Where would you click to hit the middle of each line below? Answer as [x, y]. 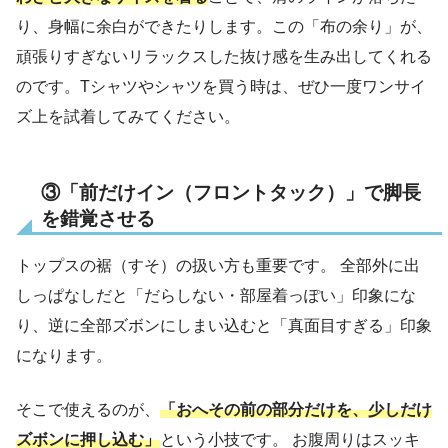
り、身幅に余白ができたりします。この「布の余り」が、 [224, 27]
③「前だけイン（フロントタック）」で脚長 [231, 193]
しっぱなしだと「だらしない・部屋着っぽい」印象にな [216, 296]
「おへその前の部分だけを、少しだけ [296, 410]
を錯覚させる [98, 219]
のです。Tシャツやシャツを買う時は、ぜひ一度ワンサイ [221, 87]
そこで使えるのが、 [88, 410]
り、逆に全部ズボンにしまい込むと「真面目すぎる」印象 [224, 326]
